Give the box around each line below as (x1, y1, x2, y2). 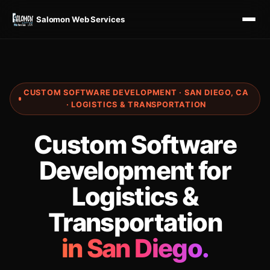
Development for (39, 155, 231, 186)
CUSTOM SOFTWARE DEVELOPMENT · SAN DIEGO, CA (23, 88, 249, 97)
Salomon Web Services (36, 14, 125, 24)
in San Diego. (61, 233, 209, 263)
